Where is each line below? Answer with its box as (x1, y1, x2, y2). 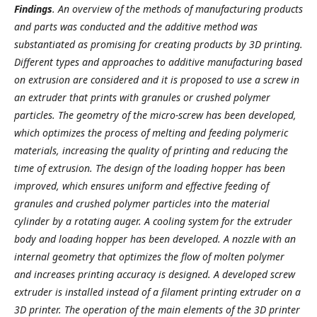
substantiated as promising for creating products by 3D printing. (14, 38, 303, 51)
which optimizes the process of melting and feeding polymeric (14, 126, 288, 139)
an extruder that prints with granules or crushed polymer (14, 91, 270, 104)
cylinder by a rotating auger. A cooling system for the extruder (14, 214, 292, 228)
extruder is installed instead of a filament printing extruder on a (14, 285, 301, 299)
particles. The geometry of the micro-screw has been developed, (14, 108, 296, 122)
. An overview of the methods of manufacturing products (52, 2, 303, 16)
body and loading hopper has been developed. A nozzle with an (14, 232, 296, 246)
